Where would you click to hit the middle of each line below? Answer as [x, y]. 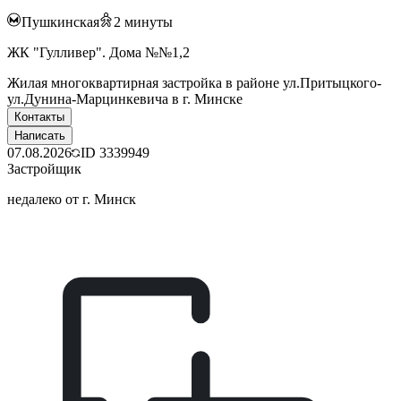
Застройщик [44, 169]
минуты [149, 22]
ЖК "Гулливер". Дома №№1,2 [98, 53]
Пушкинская [60, 22]
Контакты [39, 117]
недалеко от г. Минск [72, 200]
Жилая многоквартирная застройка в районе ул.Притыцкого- [194, 83]
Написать [40, 136]
